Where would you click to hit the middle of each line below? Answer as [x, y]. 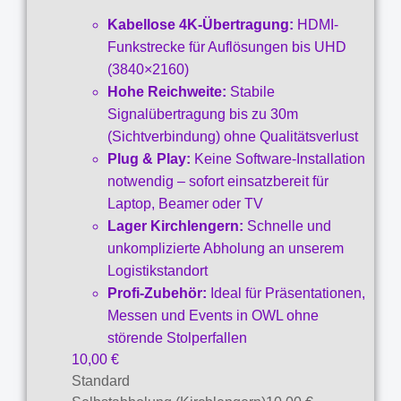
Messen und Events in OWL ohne [213, 315]
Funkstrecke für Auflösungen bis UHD [227, 47]
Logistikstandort [158, 270]
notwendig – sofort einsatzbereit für [218, 181]
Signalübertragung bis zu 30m [203, 114]
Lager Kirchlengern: [175, 226]
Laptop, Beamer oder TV [185, 203]
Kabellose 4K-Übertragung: [200, 24]
